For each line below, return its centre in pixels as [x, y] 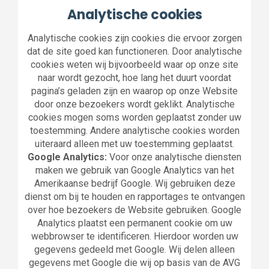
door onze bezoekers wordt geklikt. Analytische [134, 104]
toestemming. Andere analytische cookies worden [134, 131]
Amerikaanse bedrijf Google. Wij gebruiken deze [134, 183]
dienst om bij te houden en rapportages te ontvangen [134, 197]
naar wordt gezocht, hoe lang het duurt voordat [134, 78]
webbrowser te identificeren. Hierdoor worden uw [134, 236]
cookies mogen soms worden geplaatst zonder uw [134, 117]
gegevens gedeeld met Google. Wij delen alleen [134, 249]
